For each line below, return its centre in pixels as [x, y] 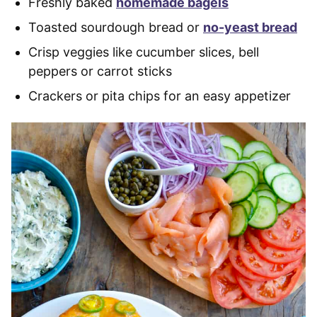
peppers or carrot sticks [100, 71]
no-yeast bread [250, 27]
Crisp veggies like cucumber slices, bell [144, 52]
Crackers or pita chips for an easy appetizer [160, 96]
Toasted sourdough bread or [116, 27]
